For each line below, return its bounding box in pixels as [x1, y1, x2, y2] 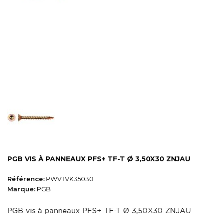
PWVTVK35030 [45, 175, 93, 183]
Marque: [7, 185, 35, 193]
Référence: [7, 175, 45, 183]
